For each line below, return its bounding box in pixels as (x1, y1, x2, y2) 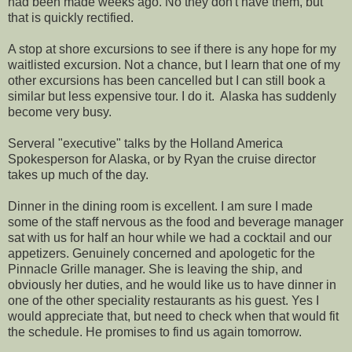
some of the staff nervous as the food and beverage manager (8, 214, 343, 229)
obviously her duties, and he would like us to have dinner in (8, 277, 336, 291)
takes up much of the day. (8, 167, 148, 181)
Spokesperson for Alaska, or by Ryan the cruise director (8, 152, 316, 166)
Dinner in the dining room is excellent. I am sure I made (8, 199, 313, 213)
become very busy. (8, 104, 112, 119)
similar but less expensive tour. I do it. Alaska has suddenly (8, 89, 336, 103)
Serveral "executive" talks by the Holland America (8, 136, 283, 150)
